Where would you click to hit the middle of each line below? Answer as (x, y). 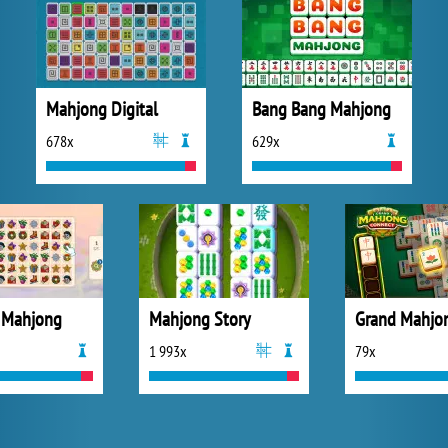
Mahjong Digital (102, 109)
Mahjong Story (200, 319)
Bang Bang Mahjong (321, 109)
